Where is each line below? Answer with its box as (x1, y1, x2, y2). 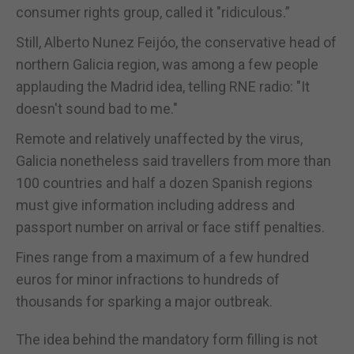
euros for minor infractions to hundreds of (16, 270, 280, 288)
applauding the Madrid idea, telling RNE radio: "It (16, 77, 310, 95)
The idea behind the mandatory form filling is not (16, 330, 318, 348)
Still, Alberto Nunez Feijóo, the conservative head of (16, 33, 337, 51)
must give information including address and (16, 196, 295, 213)
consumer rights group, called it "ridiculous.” (16, 3, 290, 21)
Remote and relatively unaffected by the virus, (16, 130, 303, 147)
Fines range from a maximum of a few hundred (16, 248, 309, 265)
